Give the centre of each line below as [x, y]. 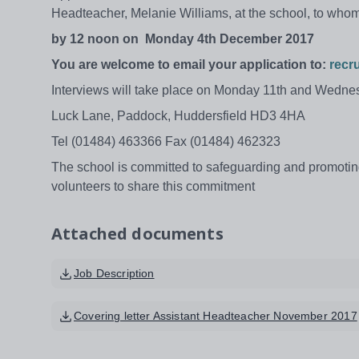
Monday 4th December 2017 [230, 39]
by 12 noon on [97, 39]
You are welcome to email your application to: [190, 65]
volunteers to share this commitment [153, 187]
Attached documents [137, 234]
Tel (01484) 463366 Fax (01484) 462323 [166, 142]
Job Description [114, 274]
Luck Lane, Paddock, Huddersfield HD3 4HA [178, 116]
